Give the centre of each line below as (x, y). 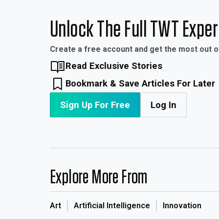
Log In (164, 105)
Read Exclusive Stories (114, 66)
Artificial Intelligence (112, 206)
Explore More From (99, 178)
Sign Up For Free (95, 105)
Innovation (182, 206)
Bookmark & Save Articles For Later (141, 83)
